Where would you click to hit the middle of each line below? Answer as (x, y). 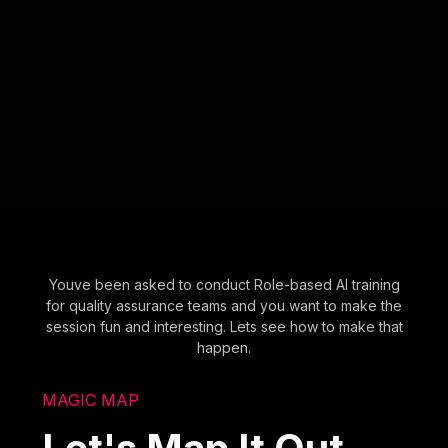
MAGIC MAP (91, 399)
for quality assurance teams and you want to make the (224, 305)
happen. (224, 347)
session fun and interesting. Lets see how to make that (224, 326)
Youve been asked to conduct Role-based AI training (224, 284)
